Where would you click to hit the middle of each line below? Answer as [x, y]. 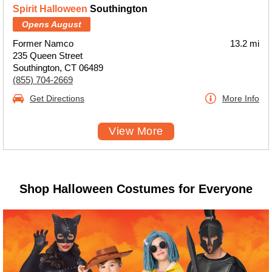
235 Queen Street [48, 56]
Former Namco [43, 43]
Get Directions [57, 98]
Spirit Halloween [50, 9]
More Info [241, 98]
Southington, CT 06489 [58, 68]
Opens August [52, 24]
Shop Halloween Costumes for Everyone [136, 189]
